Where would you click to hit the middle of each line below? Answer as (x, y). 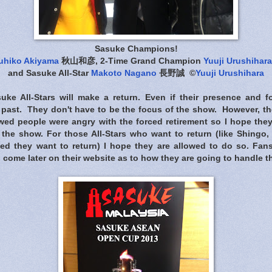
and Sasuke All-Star (49, 73)
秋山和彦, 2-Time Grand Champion (131, 61)
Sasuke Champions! (136, 49)
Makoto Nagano (124, 73)
